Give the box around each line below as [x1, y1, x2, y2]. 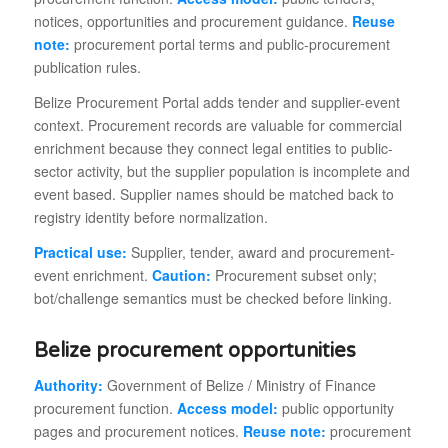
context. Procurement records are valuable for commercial [33, 115, 402, 136]
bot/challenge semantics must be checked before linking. [33, 288, 392, 309]
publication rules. [33, 57, 141, 78]
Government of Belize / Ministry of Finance [102, 375, 376, 396]
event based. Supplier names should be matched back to [33, 184, 394, 205]
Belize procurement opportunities [33, 339, 356, 364]
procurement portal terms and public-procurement [69, 34, 390, 55]
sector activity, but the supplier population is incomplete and [33, 161, 410, 182]
